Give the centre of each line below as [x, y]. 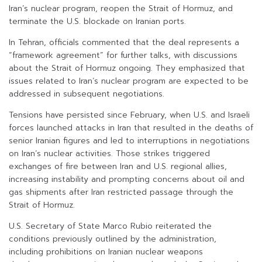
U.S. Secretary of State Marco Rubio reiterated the [110, 226]
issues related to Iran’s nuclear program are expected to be [129, 81]
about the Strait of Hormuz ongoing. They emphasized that [127, 68]
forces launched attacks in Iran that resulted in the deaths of [131, 128]
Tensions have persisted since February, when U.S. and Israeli [129, 115]
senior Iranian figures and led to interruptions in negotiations [129, 141]
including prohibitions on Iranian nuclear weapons [106, 252]
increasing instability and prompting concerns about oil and [127, 180]
